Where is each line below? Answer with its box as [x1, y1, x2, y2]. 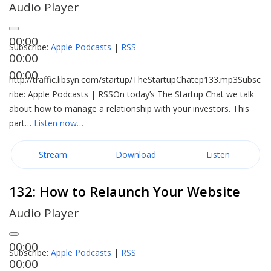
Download [115, 149, 156, 160]
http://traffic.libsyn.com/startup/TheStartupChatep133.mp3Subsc [9, 74, 261, 85]
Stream [38, 149, 67, 160]
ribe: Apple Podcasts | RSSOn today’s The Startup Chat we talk [9, 88, 254, 100]
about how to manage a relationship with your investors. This [9, 103, 249, 114]
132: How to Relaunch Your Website [9, 182, 240, 200]
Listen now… [34, 117, 83, 129]
